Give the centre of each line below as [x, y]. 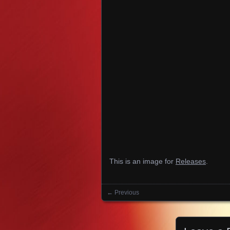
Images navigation [155, 203]
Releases [191, 161]
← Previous [123, 193]
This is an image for [142, 161]
